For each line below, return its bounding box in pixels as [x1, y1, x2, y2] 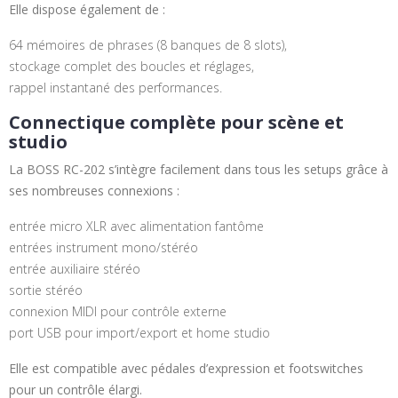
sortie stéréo [9, 282, 83, 299]
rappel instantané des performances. [9, 79, 222, 97]
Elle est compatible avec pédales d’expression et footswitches [9, 360, 363, 378]
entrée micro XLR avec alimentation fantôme [9, 218, 264, 235]
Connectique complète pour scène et [9, 110, 344, 135]
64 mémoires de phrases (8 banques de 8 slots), [9, 36, 287, 54]
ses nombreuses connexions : [9, 182, 179, 200]
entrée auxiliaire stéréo [9, 260, 140, 278]
